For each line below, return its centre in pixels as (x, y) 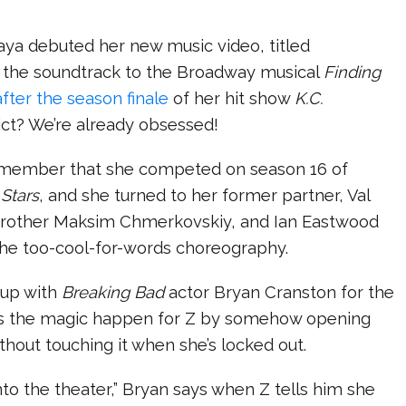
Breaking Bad (113, 292)
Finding (353, 72)
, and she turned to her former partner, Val (205, 195)
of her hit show (232, 98)
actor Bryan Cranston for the (280, 292)
